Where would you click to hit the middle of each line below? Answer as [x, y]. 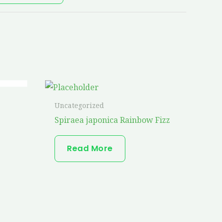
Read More [90, 148]
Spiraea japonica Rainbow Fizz [112, 120]
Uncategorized [80, 105]
